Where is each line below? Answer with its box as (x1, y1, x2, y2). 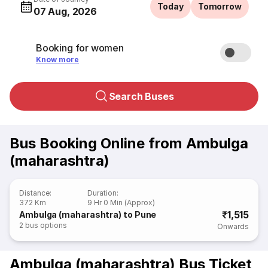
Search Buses (108, 90, 174, 102)
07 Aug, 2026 (33, 5, 97, 17)
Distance (19, 188, 50, 197)
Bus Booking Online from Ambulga (10, 135, 248, 152)
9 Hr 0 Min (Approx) (87, 198, 156, 207)
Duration (87, 188, 117, 197)
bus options (25, 221, 68, 230)
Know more (36, 55, 80, 64)
